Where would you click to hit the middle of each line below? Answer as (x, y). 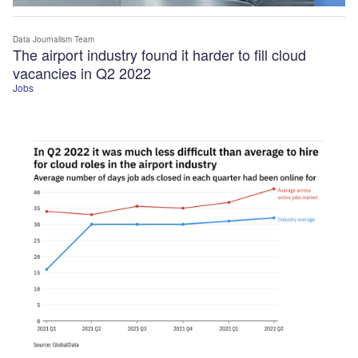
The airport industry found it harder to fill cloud (159, 54)
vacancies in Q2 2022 (82, 72)
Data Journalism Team (54, 39)
